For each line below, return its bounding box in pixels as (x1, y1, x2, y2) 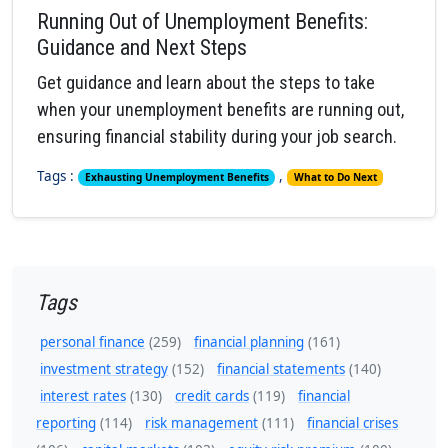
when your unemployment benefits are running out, (37, 99, 404, 120)
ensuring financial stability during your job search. (37, 126, 397, 147)
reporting (36, 414, 96, 433)
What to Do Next (293, 170, 377, 185)
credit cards (175, 387, 249, 406)
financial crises (307, 414, 398, 433)
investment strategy (40, 360, 168, 379)
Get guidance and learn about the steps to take (37, 72, 375, 93)
